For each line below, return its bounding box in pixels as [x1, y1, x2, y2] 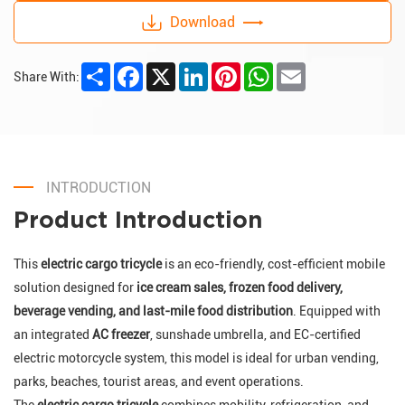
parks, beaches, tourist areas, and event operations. [14, 373, 304, 389]
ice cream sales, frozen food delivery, [137, 279, 343, 295]
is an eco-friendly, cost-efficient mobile [162, 256, 385, 271]
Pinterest [240, 61, 297, 79]
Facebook [143, 61, 205, 79]
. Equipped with [293, 303, 381, 318]
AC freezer [92, 326, 150, 342]
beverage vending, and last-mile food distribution [14, 303, 293, 318]
